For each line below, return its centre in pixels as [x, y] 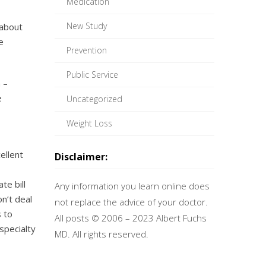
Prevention [86, 50]
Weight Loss [89, 123]
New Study [86, 26]
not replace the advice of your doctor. [131, 202]
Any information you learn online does [132, 186]
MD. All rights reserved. [101, 234]
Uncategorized [94, 99]
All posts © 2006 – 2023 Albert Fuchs [130, 218]
